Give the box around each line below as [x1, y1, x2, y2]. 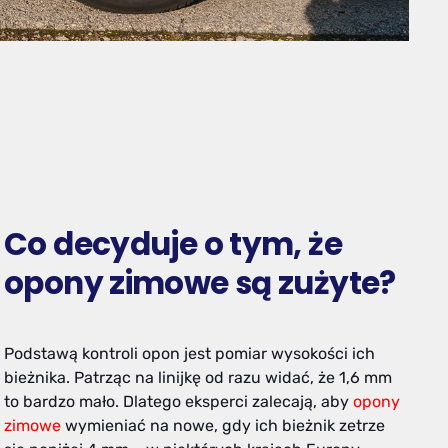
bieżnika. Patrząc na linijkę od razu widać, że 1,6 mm [4, 368, 392, 388]
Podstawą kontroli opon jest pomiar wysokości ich [4, 344, 375, 364]
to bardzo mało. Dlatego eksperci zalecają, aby [4, 392, 353, 412]
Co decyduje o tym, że [4, 221, 342, 266]
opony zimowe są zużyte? [4, 260, 396, 305]
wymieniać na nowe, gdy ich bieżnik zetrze [65, 416, 385, 436]
